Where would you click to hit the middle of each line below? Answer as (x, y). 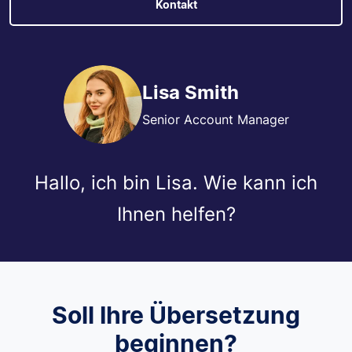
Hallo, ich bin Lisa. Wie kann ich (176, 182)
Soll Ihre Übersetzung (176, 315)
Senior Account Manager (215, 119)
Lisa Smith (190, 92)
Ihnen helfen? (176, 214)
